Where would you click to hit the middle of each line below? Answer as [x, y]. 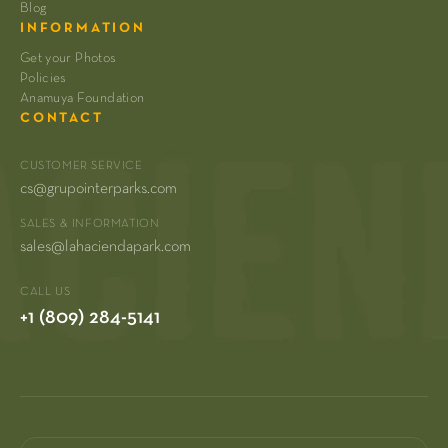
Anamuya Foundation [82, 98]
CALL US [45, 292]
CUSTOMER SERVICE [81, 166]
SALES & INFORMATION [90, 224]
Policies [43, 78]
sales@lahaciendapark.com [105, 247]
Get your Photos [68, 58]
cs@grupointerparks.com [98, 189]
